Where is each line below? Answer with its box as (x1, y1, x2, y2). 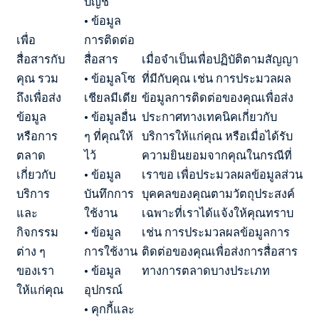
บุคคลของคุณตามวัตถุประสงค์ (142, 185, 295, 202)
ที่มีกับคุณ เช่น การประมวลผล (142, 70, 291, 87)
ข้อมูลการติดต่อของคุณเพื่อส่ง (142, 89, 293, 106)
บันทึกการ (84, 185, 134, 202)
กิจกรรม (16, 224, 58, 241)
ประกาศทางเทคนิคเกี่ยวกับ (142, 108, 277, 125)
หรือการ (16, 127, 58, 145)
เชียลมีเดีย (84, 89, 137, 106)
